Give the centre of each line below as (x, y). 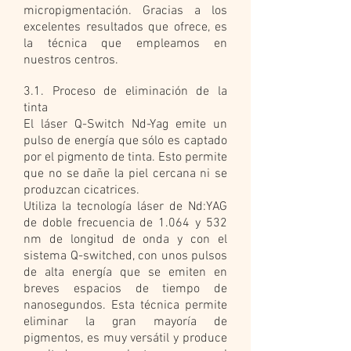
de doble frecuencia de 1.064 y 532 (125, 223)
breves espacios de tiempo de (125, 289)
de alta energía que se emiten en (125, 273)
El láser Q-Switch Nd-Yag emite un (125, 125)
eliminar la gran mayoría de (125, 322)
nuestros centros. (71, 60)
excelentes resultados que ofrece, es (125, 27)
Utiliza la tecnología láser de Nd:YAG (125, 207)
